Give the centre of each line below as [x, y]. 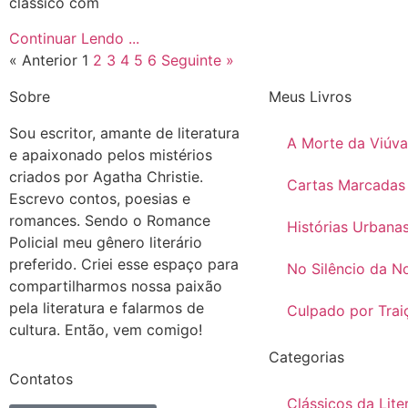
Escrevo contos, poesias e [100, 198]
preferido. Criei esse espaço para [124, 264]
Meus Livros [310, 96]
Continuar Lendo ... [74, 38]
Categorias [306, 357]
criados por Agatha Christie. [106, 176]
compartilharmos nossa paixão [116, 286]
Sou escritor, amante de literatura [124, 133]
